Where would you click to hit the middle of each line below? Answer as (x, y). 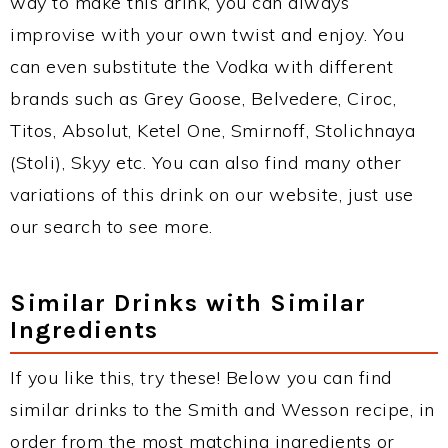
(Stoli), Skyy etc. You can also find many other (206, 162)
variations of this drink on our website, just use (212, 194)
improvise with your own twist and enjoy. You (207, 34)
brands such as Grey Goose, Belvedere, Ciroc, (203, 98)
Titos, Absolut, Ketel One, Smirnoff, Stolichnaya (212, 130)
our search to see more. (111, 226)
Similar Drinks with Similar (188, 302)
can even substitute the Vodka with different (201, 66)
